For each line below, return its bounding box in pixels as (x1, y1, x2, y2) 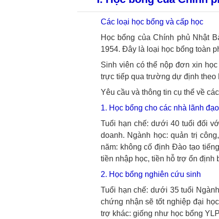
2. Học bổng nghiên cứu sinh (100, 170, 201, 178)
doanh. (100, 131, 125, 139)
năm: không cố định (100, 143, 170, 151)
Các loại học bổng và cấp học (100, 18, 203, 26)
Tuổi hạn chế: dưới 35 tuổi (100, 186, 194, 194)
